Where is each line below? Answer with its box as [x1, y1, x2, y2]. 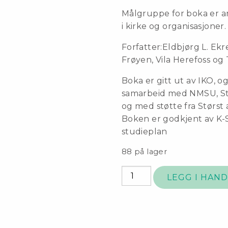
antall [121, 192, 141, 202]
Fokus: [121, 167, 146, 176]
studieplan [121, 127, 167, 136]
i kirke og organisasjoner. [121, 21, 226, 31]
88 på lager [121, 147, 167, 156]
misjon [121, 180, 146, 189]
